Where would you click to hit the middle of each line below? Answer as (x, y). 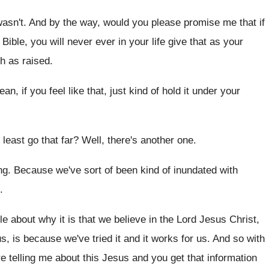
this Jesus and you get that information (170, 258)
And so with (239, 239)
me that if (244, 23)
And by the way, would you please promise (124, 23)
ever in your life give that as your (169, 42)
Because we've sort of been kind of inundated (115, 170)
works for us (179, 239)
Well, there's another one (138, 140)
